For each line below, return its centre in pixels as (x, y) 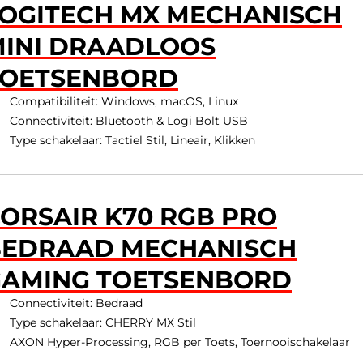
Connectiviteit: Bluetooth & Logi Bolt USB (128, 121)
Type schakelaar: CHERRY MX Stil (102, 322)
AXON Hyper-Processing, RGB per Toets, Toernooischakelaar (179, 342)
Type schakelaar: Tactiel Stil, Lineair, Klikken (132, 140)
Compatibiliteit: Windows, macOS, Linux (124, 101)
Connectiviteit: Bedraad (76, 303)
